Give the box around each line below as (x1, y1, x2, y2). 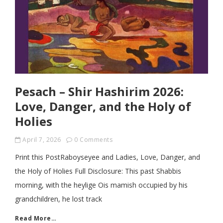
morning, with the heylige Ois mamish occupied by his (15, 180, 188, 190)
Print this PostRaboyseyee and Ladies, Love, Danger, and (15, 152, 200, 162)
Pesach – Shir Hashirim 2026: (15, 83, 184, 100)
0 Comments (74, 135, 112, 144)
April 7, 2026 (22, 135, 61, 144)
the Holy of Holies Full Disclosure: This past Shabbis (15, 166, 181, 176)
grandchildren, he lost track (15, 194, 102, 204)
